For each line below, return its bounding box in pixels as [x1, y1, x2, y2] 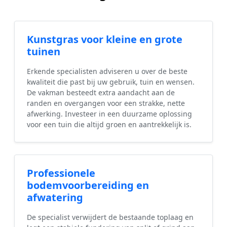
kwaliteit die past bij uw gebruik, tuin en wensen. [27, 77, 195, 87]
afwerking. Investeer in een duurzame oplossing [27, 109, 192, 119]
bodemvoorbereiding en [27, 178, 149, 193]
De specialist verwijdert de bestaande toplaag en [27, 212, 194, 222]
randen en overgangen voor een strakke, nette [27, 98, 185, 108]
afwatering [27, 191, 83, 205]
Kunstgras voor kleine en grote [27, 32, 182, 47]
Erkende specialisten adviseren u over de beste [27, 66, 187, 77]
